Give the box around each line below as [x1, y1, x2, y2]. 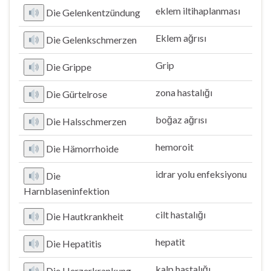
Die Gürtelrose [46, 88, 108, 100]
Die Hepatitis [46, 238, 102, 249]
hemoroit [155, 141, 194, 152]
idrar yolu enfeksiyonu [155, 168, 247, 180]
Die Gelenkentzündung [46, 7, 141, 18]
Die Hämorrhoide [46, 143, 119, 154]
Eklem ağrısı [155, 32, 206, 44]
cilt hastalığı [155, 209, 206, 220]
